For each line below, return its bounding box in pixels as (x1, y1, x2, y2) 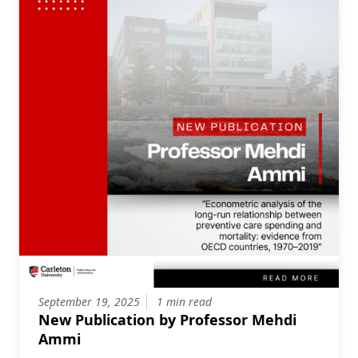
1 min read (157, 294, 212, 309)
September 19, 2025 (38, 294, 140, 309)
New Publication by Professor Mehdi (38, 310, 296, 329)
